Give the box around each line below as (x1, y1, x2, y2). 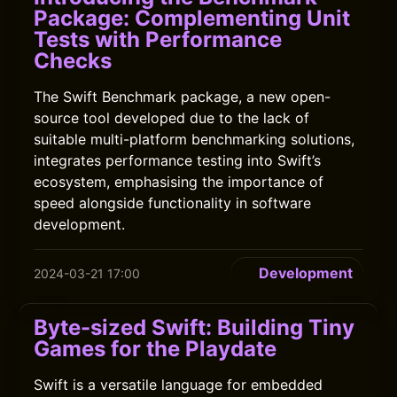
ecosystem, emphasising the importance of (34, 173, 324, 191)
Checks (34, 48, 113, 74)
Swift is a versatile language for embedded (34, 376, 323, 393)
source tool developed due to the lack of (34, 109, 310, 127)
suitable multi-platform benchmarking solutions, (34, 130, 355, 148)
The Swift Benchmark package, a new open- (34, 88, 331, 105)
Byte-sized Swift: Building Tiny (34, 315, 355, 340)
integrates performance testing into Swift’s (34, 152, 322, 169)
